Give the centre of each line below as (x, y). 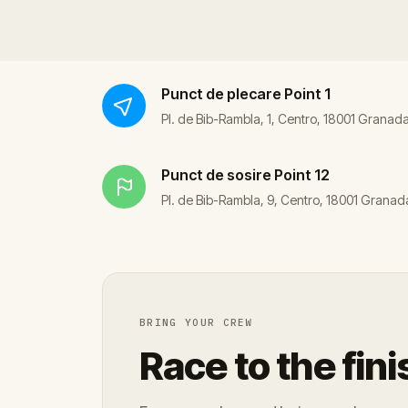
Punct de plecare (221, 93)
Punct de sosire (216, 174)
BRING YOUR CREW (196, 322)
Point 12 (302, 174)
